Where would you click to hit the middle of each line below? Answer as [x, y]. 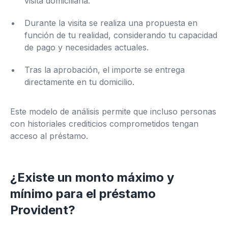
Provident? [43, 210]
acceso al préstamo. [49, 136]
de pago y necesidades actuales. [87, 47]
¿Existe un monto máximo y [92, 177]
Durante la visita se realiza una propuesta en [111, 23]
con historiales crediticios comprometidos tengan [104, 124]
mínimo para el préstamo [83, 194]
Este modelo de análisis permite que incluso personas [113, 111]
